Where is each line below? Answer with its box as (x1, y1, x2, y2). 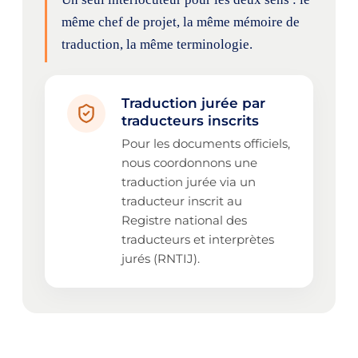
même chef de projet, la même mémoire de (62, 14, 300, 30)
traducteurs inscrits (121, 112, 259, 129)
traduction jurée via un (121, 173, 256, 189)
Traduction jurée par (121, 94, 265, 111)
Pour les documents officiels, (121, 135, 290, 151)
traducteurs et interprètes (121, 231, 274, 247)
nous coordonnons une (121, 154, 257, 170)
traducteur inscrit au (121, 193, 242, 209)
